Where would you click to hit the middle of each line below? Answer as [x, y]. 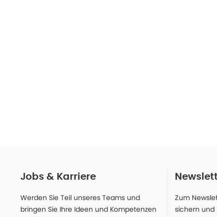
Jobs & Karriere [58, 177]
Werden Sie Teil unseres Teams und [80, 198]
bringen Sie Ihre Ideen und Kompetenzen [88, 209]
